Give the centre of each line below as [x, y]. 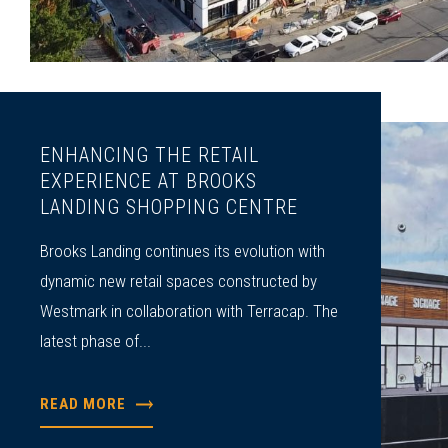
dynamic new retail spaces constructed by [179, 280]
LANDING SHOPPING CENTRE [169, 206]
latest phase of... [96, 340]
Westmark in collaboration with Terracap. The [189, 310]
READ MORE [83, 404]
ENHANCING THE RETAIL [150, 154]
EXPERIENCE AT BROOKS [149, 180]
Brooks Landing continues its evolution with [183, 250]
